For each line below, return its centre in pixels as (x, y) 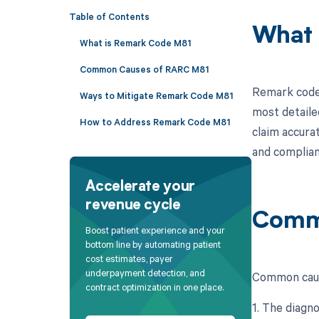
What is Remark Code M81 (135, 42)
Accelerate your (140, 187)
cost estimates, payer (130, 259)
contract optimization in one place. (155, 287)
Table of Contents (109, 16)
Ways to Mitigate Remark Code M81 (156, 95)
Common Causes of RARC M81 (144, 69)
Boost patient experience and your (156, 230)
